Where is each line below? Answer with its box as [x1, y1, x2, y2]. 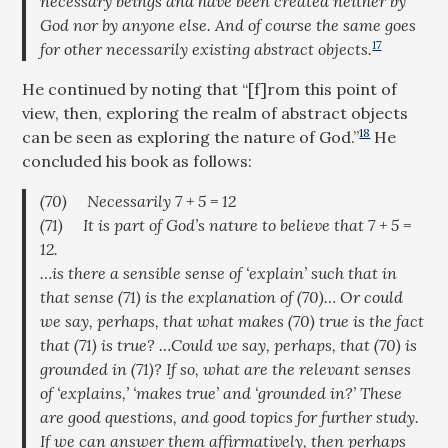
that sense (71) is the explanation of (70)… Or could [40, 287, 404, 307]
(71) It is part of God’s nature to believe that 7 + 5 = [40, 215, 412, 235]
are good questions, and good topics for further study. [40, 407, 420, 427]
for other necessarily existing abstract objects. [40, 39, 373, 59]
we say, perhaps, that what [40, 311, 239, 331]
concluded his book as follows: [22, 151, 253, 171]
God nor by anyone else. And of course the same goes [40, 15, 417, 35]
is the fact [349, 311, 425, 331]
